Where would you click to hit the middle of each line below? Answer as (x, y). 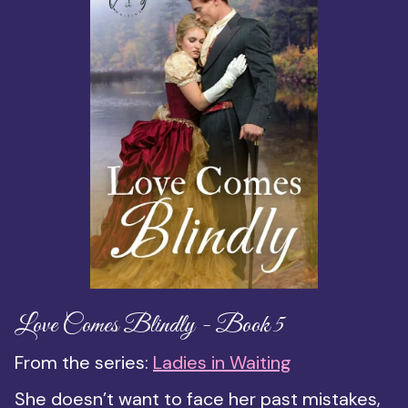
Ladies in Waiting (222, 363)
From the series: (84, 363)
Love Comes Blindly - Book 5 (149, 326)
